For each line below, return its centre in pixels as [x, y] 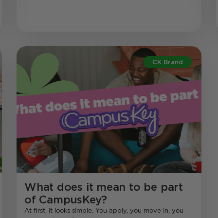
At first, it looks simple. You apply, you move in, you [104, 211]
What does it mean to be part [104, 187]
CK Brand [168, 62]
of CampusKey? [66, 200]
